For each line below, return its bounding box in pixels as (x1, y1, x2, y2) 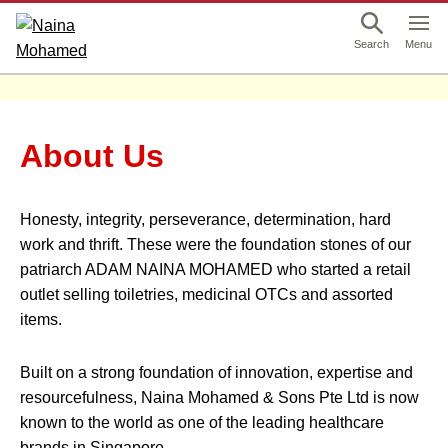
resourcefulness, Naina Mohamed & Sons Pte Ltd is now (20, 389, 419, 406)
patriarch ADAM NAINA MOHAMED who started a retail (20, 261, 411, 278)
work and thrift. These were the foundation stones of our (20, 236, 411, 253)
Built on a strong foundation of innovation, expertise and (20, 364, 413, 381)
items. (20, 311, 62, 328)
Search (354, 38, 389, 50)
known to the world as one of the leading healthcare (20, 414, 384, 431)
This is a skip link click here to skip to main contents (31, 9, 395, 26)
